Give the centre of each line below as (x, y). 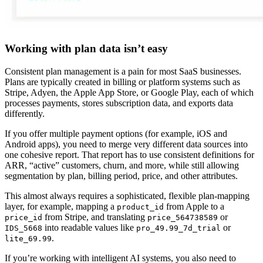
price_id (23, 217)
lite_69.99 (28, 238)
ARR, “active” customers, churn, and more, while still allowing (122, 165)
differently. (25, 113)
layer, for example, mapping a (61, 206)
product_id (140, 207)
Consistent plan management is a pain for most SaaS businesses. (123, 71)
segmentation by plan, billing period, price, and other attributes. (121, 176)
